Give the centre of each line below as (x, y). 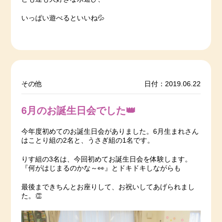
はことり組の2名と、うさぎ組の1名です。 (87, 141)
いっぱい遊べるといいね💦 (63, 18)
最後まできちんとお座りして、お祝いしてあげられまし (108, 187)
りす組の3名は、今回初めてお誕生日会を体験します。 (106, 160)
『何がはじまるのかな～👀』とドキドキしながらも (101, 168)
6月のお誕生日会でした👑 (78, 111)
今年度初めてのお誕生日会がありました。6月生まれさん (110, 132)
